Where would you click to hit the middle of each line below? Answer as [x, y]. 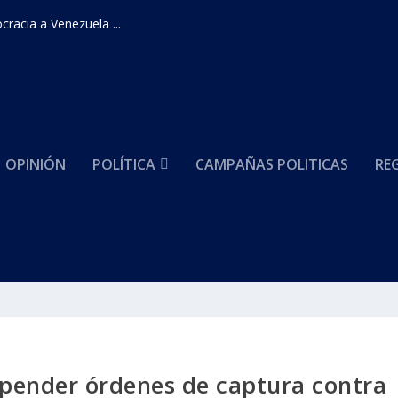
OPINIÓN [36, 164]
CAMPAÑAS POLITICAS [272, 164]
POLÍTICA [124, 164]
